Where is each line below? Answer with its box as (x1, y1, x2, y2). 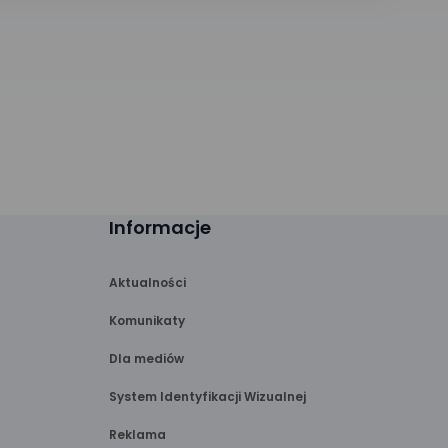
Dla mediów (108, 350, 184, 367)
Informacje (108, 215, 211, 240)
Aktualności (108, 274, 186, 291)
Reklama (108, 426, 166, 443)
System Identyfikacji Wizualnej (108, 388, 306, 405)
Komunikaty (108, 312, 185, 329)
